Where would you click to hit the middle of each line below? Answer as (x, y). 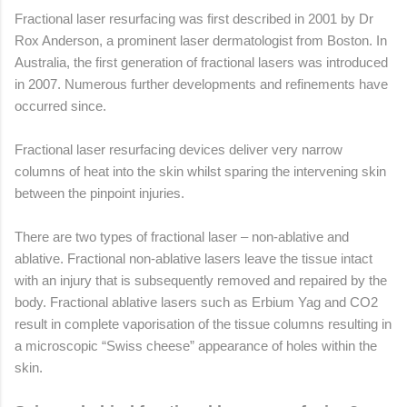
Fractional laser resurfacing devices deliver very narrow (179, 149)
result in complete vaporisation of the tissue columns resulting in (203, 323)
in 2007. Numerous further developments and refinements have (201, 84)
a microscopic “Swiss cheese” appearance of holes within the (196, 345)
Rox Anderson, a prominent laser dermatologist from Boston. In (201, 40)
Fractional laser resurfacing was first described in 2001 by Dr (194, 18)
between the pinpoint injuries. (99, 193)
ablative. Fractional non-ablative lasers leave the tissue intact (194, 258)
